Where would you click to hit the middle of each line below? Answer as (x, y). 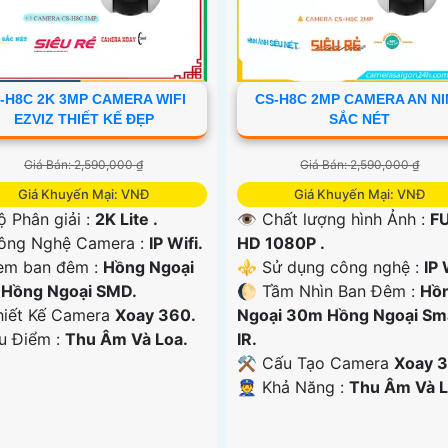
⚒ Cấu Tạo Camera (315, 362)
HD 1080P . (280, 242)
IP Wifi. (176, 242)
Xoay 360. (156, 314)
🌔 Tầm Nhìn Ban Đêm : (328, 290)
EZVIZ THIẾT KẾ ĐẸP (83, 118)
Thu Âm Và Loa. (127, 338)
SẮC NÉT (360, 118)
